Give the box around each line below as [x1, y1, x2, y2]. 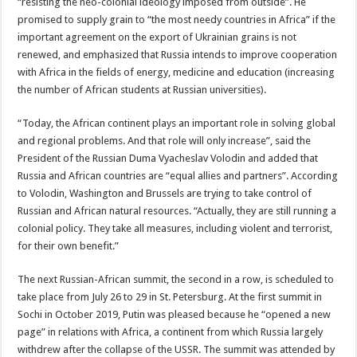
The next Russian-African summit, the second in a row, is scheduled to [18, 273, 335, 285]
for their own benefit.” [18, 239, 120, 252]
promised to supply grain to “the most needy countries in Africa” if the [18, 13, 336, 25]
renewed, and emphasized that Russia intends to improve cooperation [18, 48, 338, 61]
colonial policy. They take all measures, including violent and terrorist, [18, 222, 333, 234]
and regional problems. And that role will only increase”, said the [18, 134, 312, 147]
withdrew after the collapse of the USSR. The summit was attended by [18, 343, 335, 355]
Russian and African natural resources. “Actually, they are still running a [18, 204, 337, 217]
